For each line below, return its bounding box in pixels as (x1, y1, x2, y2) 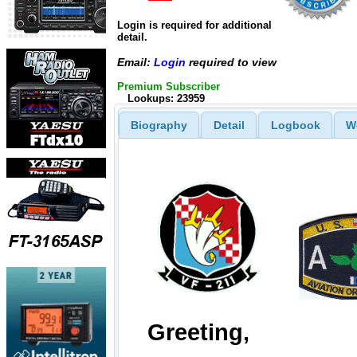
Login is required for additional (117, 19, 272, 32)
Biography (130, 118, 187, 131)
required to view (186, 56, 277, 69)
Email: (117, 56, 154, 69)
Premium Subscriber (117, 80, 220, 92)
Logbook (270, 118, 320, 131)
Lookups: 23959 (127, 92, 205, 104)
